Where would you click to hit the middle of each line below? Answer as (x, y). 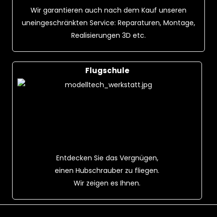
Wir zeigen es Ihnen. (107, 183)
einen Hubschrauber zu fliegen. (107, 170)
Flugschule (107, 70)
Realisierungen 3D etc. (108, 35)
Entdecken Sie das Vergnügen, (107, 158)
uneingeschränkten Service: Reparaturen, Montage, (108, 23)
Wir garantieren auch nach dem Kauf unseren (108, 10)
